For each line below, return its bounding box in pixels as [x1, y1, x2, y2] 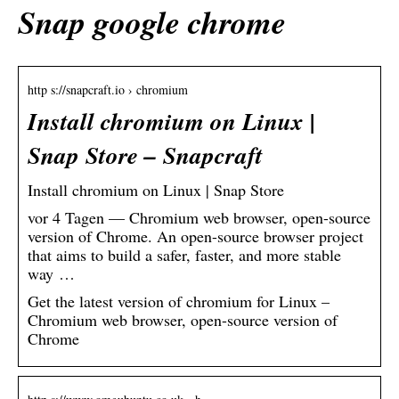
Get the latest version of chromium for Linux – [28, 289, 330, 312]
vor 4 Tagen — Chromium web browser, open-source [28, 206, 370, 228]
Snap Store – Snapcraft [28, 137, 263, 172]
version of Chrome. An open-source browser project [28, 224, 363, 247]
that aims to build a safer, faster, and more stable [28, 243, 341, 265]
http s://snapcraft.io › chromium [28, 80, 188, 98]
